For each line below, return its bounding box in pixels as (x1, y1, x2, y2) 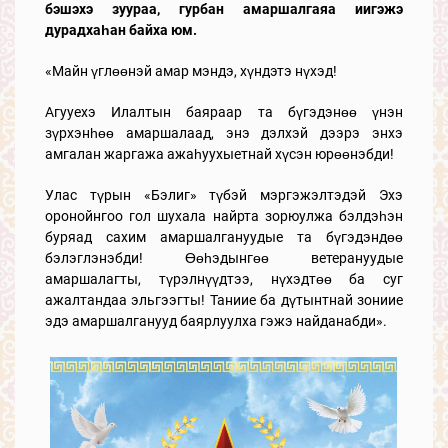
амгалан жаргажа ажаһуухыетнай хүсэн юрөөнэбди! (45, 146, 394, 162)
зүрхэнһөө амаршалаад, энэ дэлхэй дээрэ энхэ (45, 125, 403, 141)
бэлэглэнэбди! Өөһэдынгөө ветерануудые (45, 250, 403, 266)
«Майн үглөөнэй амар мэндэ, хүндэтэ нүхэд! (45, 63, 337, 79)
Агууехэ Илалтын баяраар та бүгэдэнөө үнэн (45, 104, 403, 120)
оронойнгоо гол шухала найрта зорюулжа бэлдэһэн (45, 208, 403, 224)
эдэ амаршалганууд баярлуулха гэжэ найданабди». (45, 313, 387, 329)
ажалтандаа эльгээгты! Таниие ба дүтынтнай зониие (45, 292, 403, 308)
